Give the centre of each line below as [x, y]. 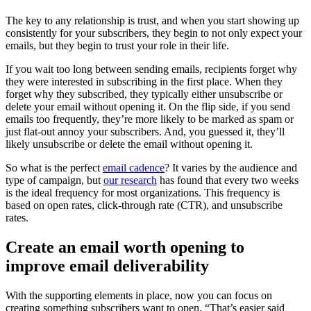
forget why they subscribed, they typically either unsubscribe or [144, 94]
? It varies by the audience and [231, 167]
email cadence [134, 167]
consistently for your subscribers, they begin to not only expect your [154, 33]
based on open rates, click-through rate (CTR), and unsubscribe [144, 205]
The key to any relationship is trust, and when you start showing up [152, 20]
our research [130, 180]
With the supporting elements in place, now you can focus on [139, 295]
